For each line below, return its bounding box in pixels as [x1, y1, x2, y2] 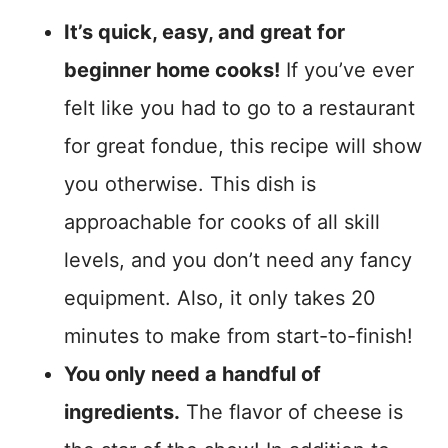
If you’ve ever [280, 58, 414, 83]
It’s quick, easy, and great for [64, 20, 345, 45]
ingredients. [64, 400, 180, 425]
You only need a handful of [64, 362, 321, 387]
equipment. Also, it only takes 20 [64, 286, 376, 311]
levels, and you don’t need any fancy [64, 248, 412, 273]
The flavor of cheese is [180, 400, 403, 425]
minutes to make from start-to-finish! [64, 324, 413, 349]
